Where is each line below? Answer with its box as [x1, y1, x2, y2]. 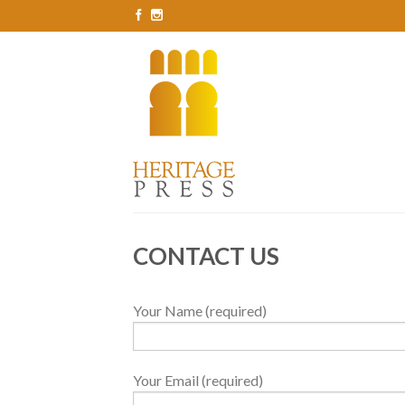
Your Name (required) [133, 302, 267, 319]
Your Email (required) [133, 372, 263, 390]
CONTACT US [133, 241, 279, 270]
